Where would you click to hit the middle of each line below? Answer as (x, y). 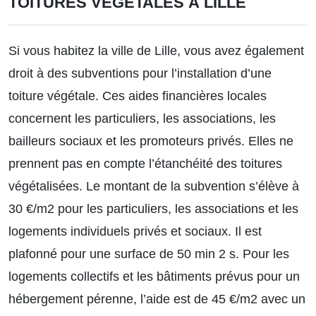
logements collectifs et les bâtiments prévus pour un (154, 276)
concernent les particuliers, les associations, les (142, 118)
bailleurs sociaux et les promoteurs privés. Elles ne (151, 141)
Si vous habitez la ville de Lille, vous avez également (156, 50)
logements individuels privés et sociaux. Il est (135, 231)
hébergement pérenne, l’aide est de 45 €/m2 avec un (157, 299)
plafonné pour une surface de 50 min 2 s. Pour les (149, 254)
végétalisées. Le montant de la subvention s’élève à (154, 186)
